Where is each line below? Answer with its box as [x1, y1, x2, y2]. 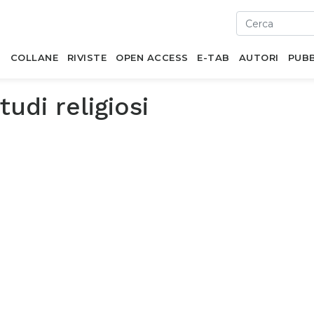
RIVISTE [67, 52, 107, 63]
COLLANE [10, 52, 59, 63]
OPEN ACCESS [116, 52, 189, 63]
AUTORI [238, 52, 279, 63]
